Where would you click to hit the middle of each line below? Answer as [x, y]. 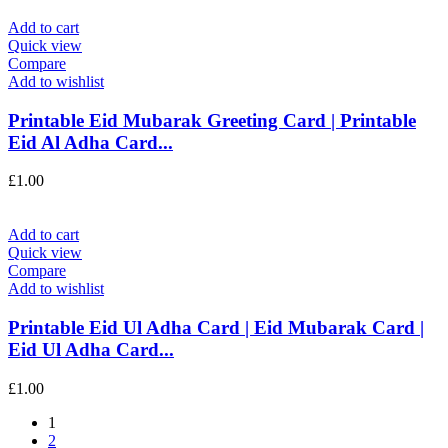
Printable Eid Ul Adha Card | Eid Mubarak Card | [216, 328]
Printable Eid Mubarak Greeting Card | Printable [212, 120]
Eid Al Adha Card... [90, 142]
